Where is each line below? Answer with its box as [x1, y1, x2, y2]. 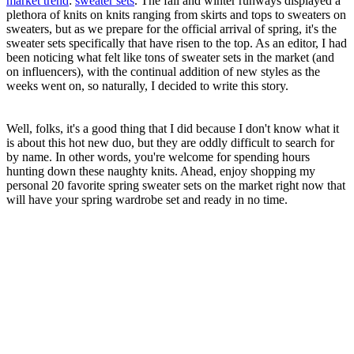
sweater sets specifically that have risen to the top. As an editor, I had [6, 36, 347, 50]
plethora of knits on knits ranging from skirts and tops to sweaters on [6, 7, 346, 21]
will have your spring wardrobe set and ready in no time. [6, 192, 291, 206]
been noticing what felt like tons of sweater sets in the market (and [6, 50, 334, 64]
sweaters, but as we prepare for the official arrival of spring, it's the [6, 21, 337, 36]
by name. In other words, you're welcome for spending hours [6, 149, 310, 164]
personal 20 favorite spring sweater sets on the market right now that [6, 178, 345, 192]
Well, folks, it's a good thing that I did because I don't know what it [6, 121, 339, 135]
